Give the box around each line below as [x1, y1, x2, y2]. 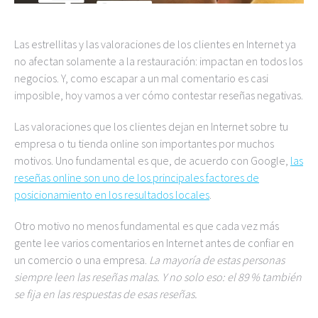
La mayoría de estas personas [149, 253, 285, 267]
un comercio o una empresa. [14, 253, 149, 267]
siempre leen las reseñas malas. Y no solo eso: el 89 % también [14, 270, 302, 284]
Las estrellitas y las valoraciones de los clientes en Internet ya [14, 37, 296, 51]
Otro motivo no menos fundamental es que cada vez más [14, 219, 279, 233]
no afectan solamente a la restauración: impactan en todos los [14, 54, 302, 68]
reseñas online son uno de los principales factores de [14, 170, 259, 185]
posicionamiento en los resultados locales [14, 187, 209, 202]
